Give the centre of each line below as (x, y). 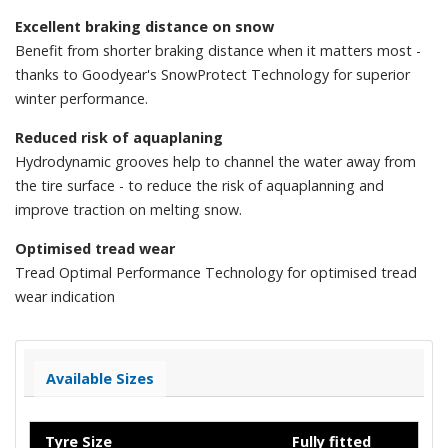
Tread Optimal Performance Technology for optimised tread (216, 272)
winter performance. (81, 98)
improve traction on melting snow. (128, 209)
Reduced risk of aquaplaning (119, 137)
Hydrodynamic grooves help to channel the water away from (215, 161)
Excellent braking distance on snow (144, 26)
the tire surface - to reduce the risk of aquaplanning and (199, 185)
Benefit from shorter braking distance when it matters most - (218, 50)
